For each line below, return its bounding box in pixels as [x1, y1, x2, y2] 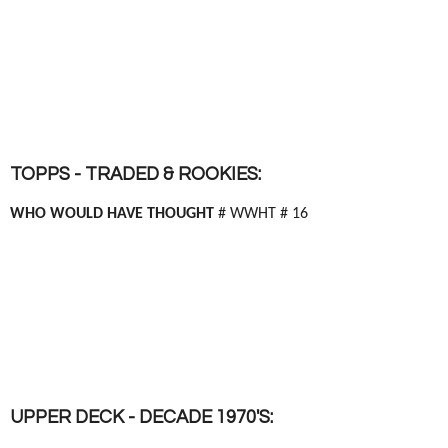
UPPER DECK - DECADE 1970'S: [10, 408, 273, 427]
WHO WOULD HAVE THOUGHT [10, 206, 218, 222]
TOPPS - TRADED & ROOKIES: [10, 165, 261, 184]
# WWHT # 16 [218, 206, 308, 222]
